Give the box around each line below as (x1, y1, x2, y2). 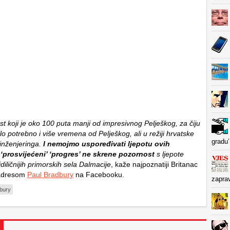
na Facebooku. (73, 170, 124, 179)
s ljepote (155, 150, 184, 158)
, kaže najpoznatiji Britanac (111, 160, 198, 168)
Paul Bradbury (27, 170, 73, 179)
